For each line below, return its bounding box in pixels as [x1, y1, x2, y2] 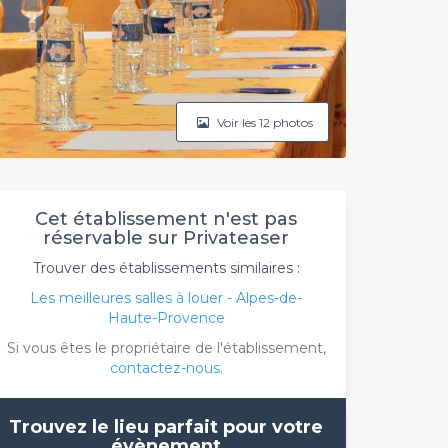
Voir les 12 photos [214, 114, 313, 130]
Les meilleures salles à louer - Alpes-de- [30, 289, 302, 307]
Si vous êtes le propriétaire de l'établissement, [6, 339, 326, 357]
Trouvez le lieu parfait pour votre [9, 416, 323, 438]
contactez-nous [109, 359, 220, 377]
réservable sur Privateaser [43, 227, 289, 249]
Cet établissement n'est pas [35, 208, 297, 230]
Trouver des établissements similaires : [32, 259, 300, 277]
